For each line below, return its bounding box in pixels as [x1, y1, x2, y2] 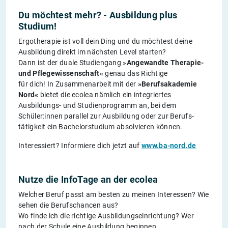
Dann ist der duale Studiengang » [18, 59, 127, 67]
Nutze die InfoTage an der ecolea [18, 174, 158, 185]
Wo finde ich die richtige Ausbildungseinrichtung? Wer [18, 212, 194, 220]
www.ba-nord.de [141, 141, 196, 150]
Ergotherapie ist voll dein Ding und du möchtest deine [18, 37, 192, 46]
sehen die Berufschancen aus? [18, 201, 119, 210]
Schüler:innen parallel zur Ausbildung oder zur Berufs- [18, 112, 194, 121]
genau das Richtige [103, 69, 168, 78]
